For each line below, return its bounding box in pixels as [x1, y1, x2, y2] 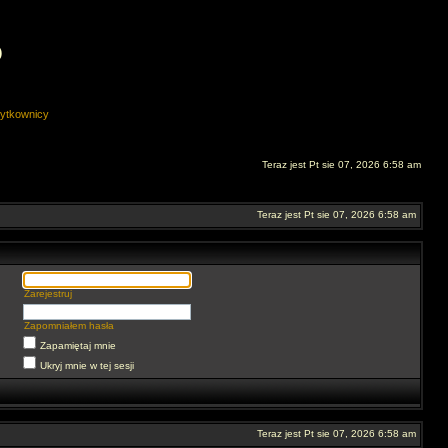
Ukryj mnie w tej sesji [40, 360, 134, 371]
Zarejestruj [24, 288, 72, 299]
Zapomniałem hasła [24, 320, 114, 331]
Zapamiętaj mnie [40, 340, 116, 351]
